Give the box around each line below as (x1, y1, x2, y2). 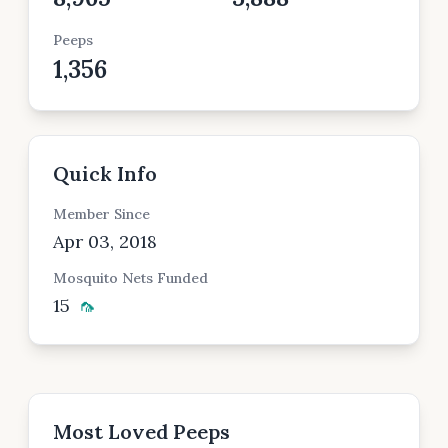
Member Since (53, 205, 150, 223)
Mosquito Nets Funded (53, 269, 208, 287)
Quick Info (53, 161, 157, 186)
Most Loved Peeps (53, 419, 230, 444)
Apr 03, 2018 (53, 230, 157, 253)
